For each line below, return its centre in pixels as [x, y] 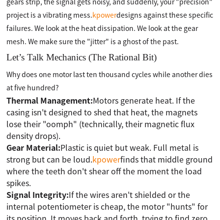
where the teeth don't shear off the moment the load [104, 171]
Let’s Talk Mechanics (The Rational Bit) [82, 57]
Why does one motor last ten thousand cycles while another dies [110, 74]
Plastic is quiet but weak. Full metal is [130, 147]
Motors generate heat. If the [144, 100]
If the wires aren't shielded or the [130, 194]
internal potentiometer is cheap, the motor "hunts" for [107, 206]
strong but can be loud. [50, 159]
